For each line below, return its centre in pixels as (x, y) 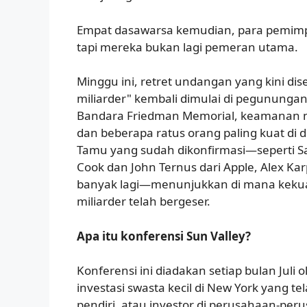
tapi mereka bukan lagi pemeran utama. (187, 47)
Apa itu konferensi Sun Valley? (164, 236)
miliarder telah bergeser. (144, 201)
